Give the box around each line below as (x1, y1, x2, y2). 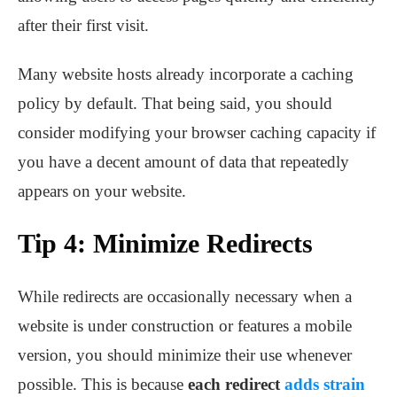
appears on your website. (18, 182, 186, 201)
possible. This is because (18, 375, 188, 394)
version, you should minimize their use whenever (18, 346, 352, 365)
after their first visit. (18, 16, 149, 35)
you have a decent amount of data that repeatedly (18, 152, 349, 172)
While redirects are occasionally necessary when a (18, 287, 352, 307)
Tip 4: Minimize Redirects (18, 229, 313, 259)
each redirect (188, 375, 284, 394)
